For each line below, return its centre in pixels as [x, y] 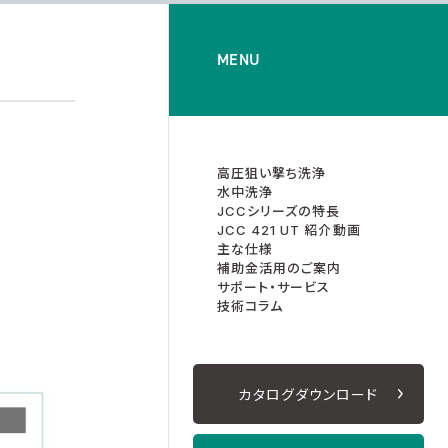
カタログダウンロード [308, 394]
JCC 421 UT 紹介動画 [289, 230]
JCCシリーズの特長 [279, 211]
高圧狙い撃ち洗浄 [272, 173]
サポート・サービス [274, 287]
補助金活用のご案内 [279, 268]
